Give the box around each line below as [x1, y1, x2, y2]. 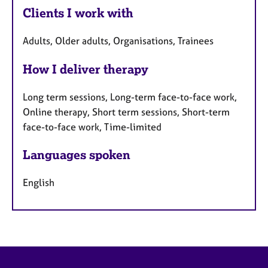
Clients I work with [23, 5, 133, 20]
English [23, 176, 54, 189]
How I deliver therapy [23, 61, 148, 77]
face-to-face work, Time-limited [23, 120, 162, 133]
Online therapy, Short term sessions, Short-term [23, 105, 230, 118]
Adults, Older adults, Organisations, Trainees [23, 34, 214, 47]
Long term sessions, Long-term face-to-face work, [23, 90, 237, 103]
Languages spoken [23, 147, 130, 163]
